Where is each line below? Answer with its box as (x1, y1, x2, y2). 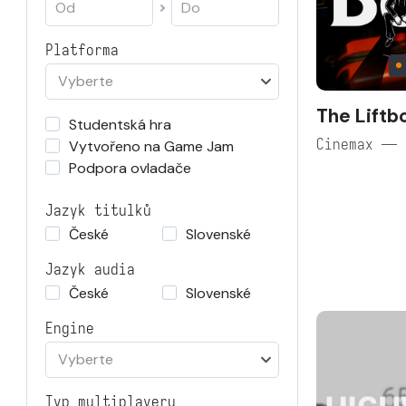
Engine (45, 319, 94, 338)
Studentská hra (69, 115, 171, 134)
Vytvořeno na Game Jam (69, 137, 234, 156)
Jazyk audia (45, 260, 135, 279)
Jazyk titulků (45, 201, 151, 220)
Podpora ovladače (69, 159, 191, 178)
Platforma (45, 41, 119, 60)
